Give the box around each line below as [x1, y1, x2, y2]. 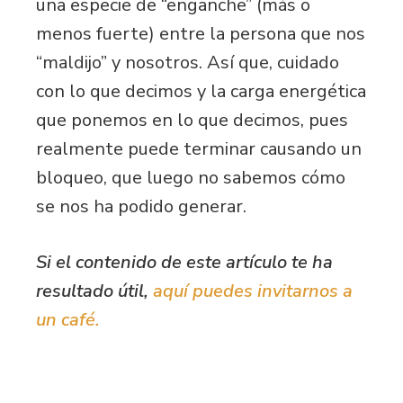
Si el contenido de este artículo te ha [36, 249, 333, 274]
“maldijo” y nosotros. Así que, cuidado [36, 49, 339, 75]
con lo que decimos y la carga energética [36, 78, 366, 103]
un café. [36, 307, 100, 332]
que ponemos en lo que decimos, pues [36, 107, 348, 132]
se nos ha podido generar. [36, 193, 246, 219]
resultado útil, [36, 278, 153, 303]
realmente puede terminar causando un [36, 136, 362, 161]
